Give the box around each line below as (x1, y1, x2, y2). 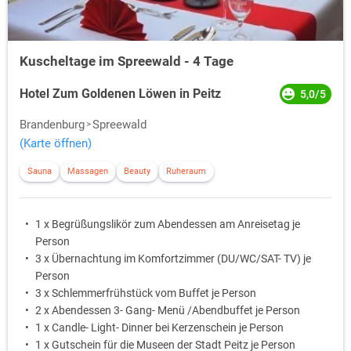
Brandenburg (20, 118, 85, 132)
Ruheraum (166, 166, 206, 177)
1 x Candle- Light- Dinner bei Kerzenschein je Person (35, 321, 284, 335)
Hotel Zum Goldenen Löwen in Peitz (20, 86, 221, 102)
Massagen (67, 166, 108, 177)
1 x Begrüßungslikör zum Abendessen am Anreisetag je (35, 218, 300, 231)
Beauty (124, 166, 150, 177)
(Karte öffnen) (20, 136, 92, 151)
